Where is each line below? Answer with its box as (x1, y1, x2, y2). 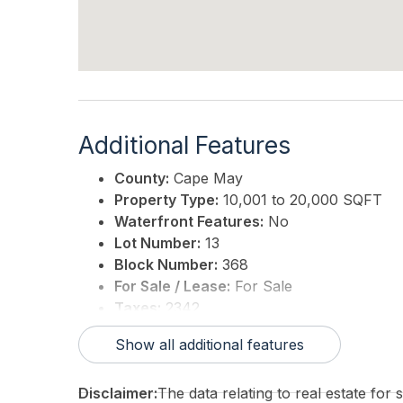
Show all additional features (115, 336, 304, 354)
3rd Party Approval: (114, 320, 252, 339)
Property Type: (114, 191, 219, 210)
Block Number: (114, 255, 218, 274)
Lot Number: (114, 234, 201, 253)
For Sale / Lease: (114, 277, 230, 296)
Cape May (169, 169, 243, 188)
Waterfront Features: (114, 212, 264, 231)
